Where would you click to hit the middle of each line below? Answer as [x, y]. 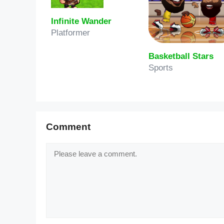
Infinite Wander [81, 21]
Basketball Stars [181, 56]
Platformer [70, 32]
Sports [161, 67]
